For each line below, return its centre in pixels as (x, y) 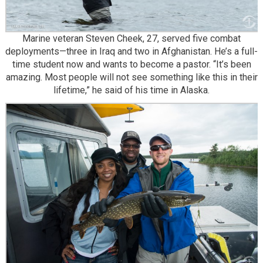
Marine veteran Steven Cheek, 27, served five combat (131, 38)
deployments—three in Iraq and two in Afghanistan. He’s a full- (131, 51)
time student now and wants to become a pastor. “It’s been (131, 64)
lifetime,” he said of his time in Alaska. (131, 90)
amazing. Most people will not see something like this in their (131, 77)
